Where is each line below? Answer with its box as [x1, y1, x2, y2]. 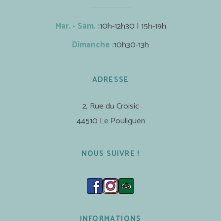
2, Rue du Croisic [82, 100, 139, 113]
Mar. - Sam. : [55, 20, 100, 34]
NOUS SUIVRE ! [81, 147, 140, 160]
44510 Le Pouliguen [76, 114, 145, 128]
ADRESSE [92, 74, 129, 86]
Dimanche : [72, 38, 114, 52]
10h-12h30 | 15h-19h [99, 20, 166, 34]
